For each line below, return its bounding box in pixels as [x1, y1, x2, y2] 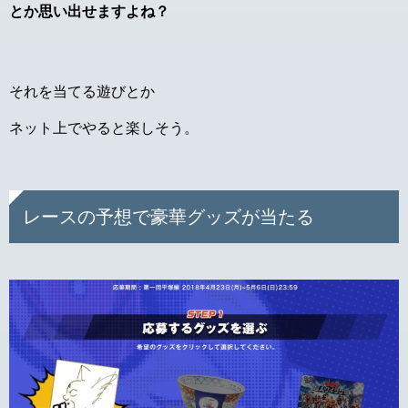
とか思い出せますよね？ [9, 4, 169, 20]
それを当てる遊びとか [9, 84, 155, 100]
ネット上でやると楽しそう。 [9, 120, 199, 137]
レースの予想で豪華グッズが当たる [23, 207, 314, 228]
